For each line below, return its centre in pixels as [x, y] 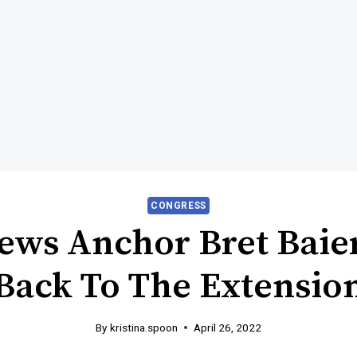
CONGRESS [178, 206]
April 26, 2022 [227, 327]
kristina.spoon [143, 327]
